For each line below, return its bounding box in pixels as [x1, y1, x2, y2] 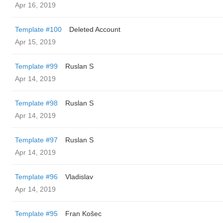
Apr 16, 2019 [15, 1, 56, 9]
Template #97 [15, 136, 58, 144]
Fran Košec [65, 210, 102, 218]
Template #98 [15, 99, 58, 107]
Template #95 [15, 210, 58, 218]
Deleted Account [69, 25, 120, 33]
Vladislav [65, 173, 93, 181]
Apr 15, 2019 [15, 38, 56, 46]
